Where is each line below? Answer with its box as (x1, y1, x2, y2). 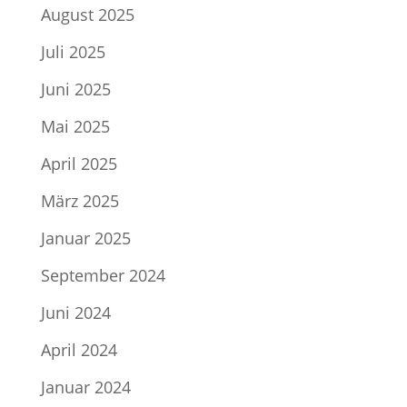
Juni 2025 (40, 78, 111, 101)
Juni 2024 (40, 302, 111, 324)
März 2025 (40, 190, 119, 213)
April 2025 (40, 153, 117, 175)
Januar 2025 (40, 227, 131, 250)
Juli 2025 (40, 41, 105, 64)
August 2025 (40, 4, 134, 26)
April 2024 (40, 339, 117, 362)
